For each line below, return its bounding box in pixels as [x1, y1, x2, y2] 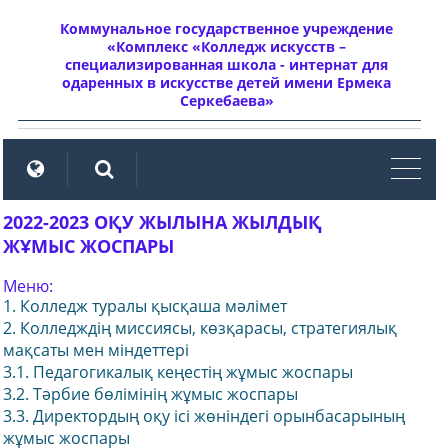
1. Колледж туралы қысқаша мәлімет [3, 295, 287, 317]
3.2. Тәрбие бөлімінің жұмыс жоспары [3, 383, 298, 405]
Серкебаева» [179, 91, 274, 110]
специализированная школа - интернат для [65, 55, 388, 74]
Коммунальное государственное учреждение [60, 19, 393, 38]
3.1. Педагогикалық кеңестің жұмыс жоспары [3, 361, 353, 383]
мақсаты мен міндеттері [3, 339, 189, 361]
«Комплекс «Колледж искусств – [107, 37, 346, 56]
